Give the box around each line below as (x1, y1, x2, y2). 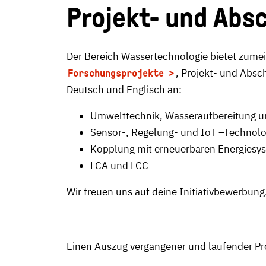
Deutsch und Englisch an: (66, 83, 182, 96)
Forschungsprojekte (68, 68, 164, 79)
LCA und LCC (90, 159, 148, 172)
